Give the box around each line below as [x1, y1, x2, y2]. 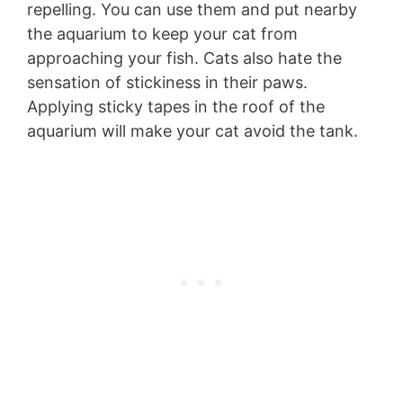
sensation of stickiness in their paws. [27, 73, 308, 93]
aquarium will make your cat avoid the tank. [27, 121, 358, 141]
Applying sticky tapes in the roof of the [27, 97, 325, 117]
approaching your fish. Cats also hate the [27, 49, 342, 68]
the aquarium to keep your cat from [27, 24, 298, 44]
